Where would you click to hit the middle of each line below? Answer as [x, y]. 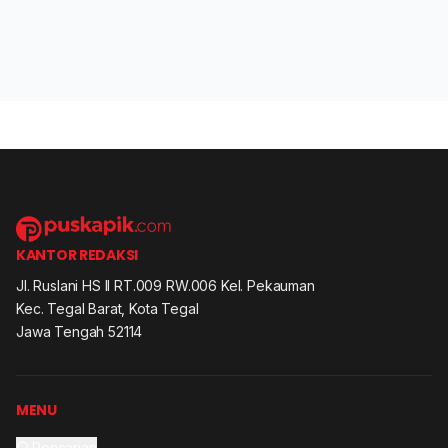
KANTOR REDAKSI [77, 255]
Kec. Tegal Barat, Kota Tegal [107, 308]
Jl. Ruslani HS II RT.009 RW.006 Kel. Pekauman [165, 285]
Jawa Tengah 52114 [79, 331]
